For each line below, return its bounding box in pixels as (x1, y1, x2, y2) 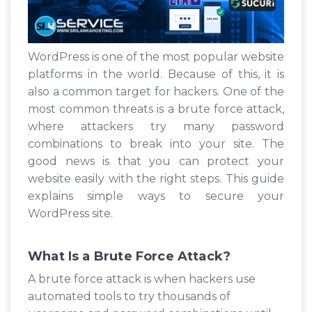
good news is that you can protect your (28, 155, 284, 169)
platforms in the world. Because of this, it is (28, 68, 284, 81)
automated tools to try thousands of (28, 290, 231, 304)
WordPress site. (28, 207, 113, 221)
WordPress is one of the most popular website (28, 50, 284, 64)
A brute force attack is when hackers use (28, 272, 256, 286)
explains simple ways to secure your (28, 189, 284, 203)
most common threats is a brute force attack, (28, 102, 284, 116)
